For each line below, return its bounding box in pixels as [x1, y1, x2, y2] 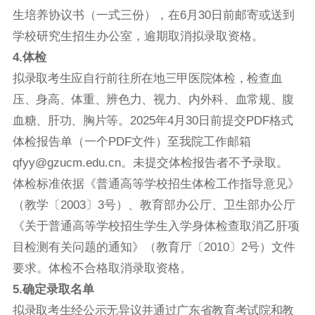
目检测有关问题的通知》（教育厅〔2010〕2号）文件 [13, 240, 295, 255]
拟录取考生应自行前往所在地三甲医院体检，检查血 [13, 72, 283, 86]
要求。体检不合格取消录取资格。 [13, 262, 192, 276]
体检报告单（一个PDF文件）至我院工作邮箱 [13, 135, 251, 149]
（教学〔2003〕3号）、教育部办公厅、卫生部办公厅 [13, 198, 295, 212]
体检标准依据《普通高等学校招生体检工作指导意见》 [13, 177, 300, 191]
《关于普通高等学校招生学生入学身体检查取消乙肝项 [13, 219, 300, 233]
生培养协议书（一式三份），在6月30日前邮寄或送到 [13, 8, 295, 22]
